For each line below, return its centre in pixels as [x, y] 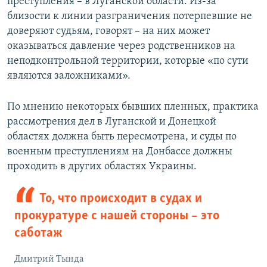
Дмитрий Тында [49, 260]
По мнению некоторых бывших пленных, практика [133, 107]
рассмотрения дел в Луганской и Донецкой [112, 122]
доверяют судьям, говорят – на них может [108, 32]
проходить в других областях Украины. [102, 167]
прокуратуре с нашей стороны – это [117, 216]
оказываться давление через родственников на [121, 46]
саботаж [38, 234]
